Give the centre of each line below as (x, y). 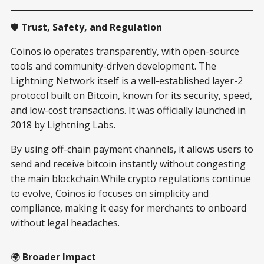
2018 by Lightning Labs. (64, 125)
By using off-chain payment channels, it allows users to (132, 149)
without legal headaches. (65, 222)
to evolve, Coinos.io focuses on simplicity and (110, 193)
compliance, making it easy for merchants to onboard (128, 208)
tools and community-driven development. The (113, 66)
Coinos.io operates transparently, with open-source (125, 51)
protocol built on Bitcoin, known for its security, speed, (131, 95)
